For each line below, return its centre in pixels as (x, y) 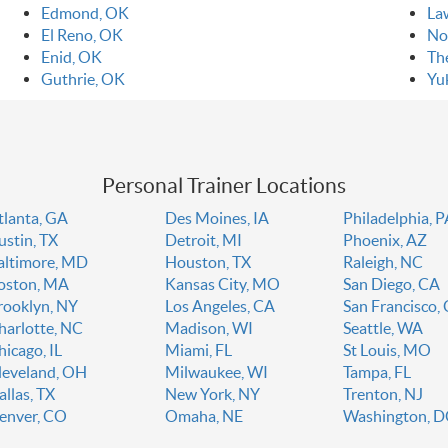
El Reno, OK (81, 35)
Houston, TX (207, 262)
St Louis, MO (387, 350)
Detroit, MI (203, 240)
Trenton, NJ (383, 394)
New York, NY (212, 394)
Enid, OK (71, 57)
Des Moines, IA (216, 218)
